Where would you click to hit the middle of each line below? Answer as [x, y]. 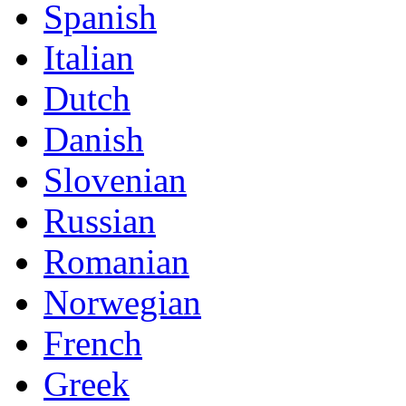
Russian [100, 221]
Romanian [116, 261]
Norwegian [122, 302]
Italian [89, 58]
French [93, 343]
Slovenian [115, 180]
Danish [94, 139]
